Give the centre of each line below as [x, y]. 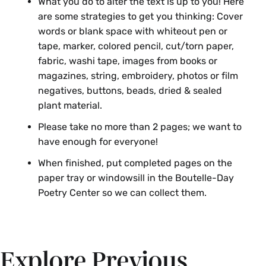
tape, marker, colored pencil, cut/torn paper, [136, 46]
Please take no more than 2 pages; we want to [140, 126]
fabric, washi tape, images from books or [128, 61]
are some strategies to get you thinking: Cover [140, 17]
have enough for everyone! [98, 141]
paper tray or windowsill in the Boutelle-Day [136, 178]
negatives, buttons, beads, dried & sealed [130, 91]
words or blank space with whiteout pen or [133, 31]
